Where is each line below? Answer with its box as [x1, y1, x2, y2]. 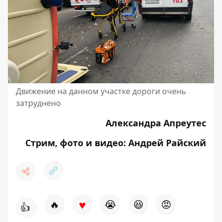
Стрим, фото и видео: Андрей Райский [25, 136, 206, 149]
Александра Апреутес [106, 116, 206, 129]
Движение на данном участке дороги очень [16, 85, 186, 97]
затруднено [16, 97, 61, 109]
